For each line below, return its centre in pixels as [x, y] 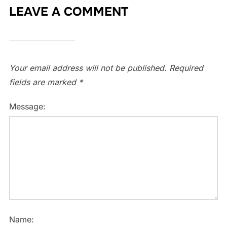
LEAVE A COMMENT [68, 11]
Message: [27, 106]
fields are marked [44, 82]
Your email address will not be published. [88, 68]
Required [186, 68]
